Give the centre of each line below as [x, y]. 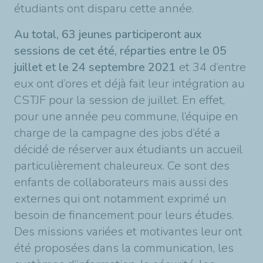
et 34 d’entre [211, 67]
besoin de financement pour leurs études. [124, 215]
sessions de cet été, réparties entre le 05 [120, 51]
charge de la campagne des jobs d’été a [117, 133]
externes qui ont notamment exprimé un [120, 199]
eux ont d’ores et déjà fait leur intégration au [129, 84]
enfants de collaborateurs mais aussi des [121, 182]
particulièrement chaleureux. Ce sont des [122, 166]
